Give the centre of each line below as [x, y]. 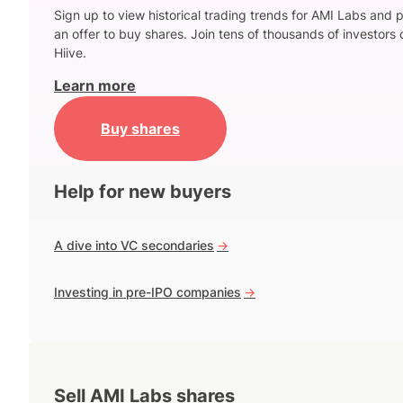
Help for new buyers [143, 192]
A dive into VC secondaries [134, 246]
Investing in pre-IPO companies [148, 292]
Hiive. [70, 53]
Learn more [95, 86]
